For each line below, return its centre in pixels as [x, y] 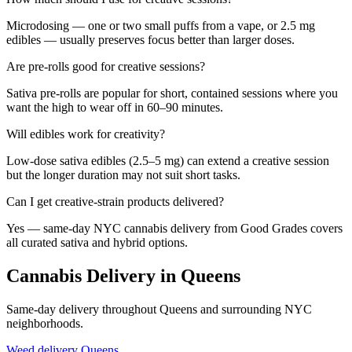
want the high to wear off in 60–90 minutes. [115, 107]
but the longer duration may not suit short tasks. [123, 174]
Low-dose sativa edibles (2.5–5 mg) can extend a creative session [168, 160]
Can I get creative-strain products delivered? [115, 201]
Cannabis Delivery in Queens [123, 275]
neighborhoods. [45, 323]
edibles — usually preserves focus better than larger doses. [150, 39]
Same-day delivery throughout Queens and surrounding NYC [159, 309]
